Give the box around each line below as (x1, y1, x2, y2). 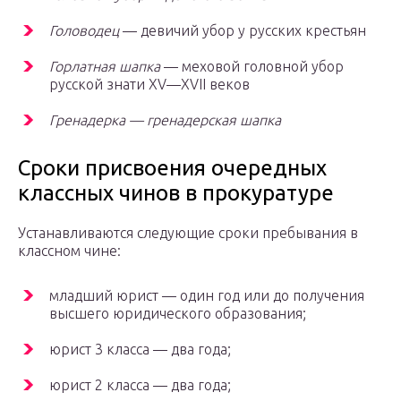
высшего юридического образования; (49, 305, 306, 322)
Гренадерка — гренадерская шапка (49, 112, 281, 129)
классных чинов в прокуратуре (18, 181, 334, 206)
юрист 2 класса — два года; (49, 377, 231, 394)
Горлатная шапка (49, 58, 160, 75)
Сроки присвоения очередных (18, 156, 327, 181)
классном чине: (18, 243, 121, 260)
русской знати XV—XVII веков (49, 76, 250, 93)
